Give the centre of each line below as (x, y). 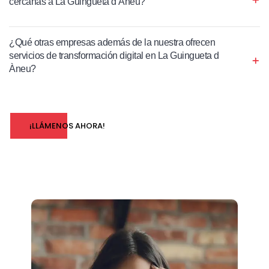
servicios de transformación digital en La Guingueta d (114, 56)
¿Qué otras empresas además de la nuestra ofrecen (112, 43)
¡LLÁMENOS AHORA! (67, 126)
